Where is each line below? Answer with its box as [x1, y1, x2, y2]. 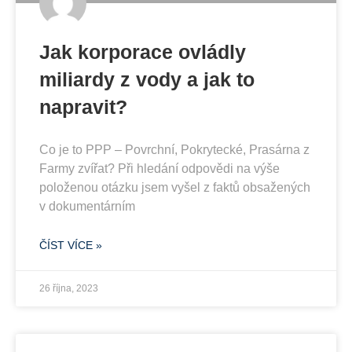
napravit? [39, 95, 127, 118]
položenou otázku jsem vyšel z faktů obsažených [39, 180, 310, 194]
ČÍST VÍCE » [39, 238, 102, 251]
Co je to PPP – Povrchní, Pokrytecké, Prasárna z [39, 142, 310, 156]
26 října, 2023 [39, 282, 98, 294]
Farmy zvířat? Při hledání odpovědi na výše [39, 161, 280, 175]
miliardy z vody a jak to [39, 68, 255, 90]
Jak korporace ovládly [39, 40, 246, 63]
